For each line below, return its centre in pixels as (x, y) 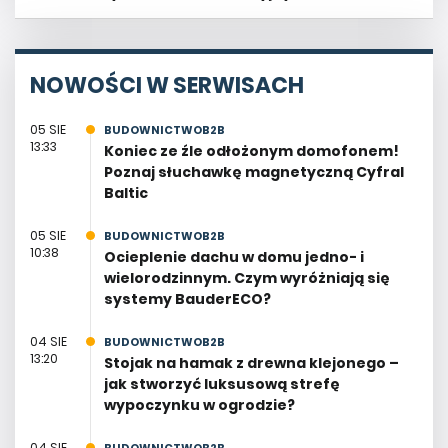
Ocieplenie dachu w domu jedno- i (233, 256)
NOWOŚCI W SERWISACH (167, 85)
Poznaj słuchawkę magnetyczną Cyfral (253, 171)
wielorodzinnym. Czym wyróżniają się (246, 277)
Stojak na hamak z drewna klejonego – (251, 362)
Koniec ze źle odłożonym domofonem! (251, 150)
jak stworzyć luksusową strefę (221, 383)
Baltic (125, 192)
